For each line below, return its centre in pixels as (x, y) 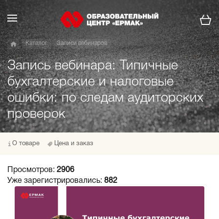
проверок (36, 114)
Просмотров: (32, 170)
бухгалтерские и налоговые (90, 82)
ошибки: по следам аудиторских (105, 98)
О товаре (26, 144)
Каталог (36, 43)
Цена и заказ (74, 144)
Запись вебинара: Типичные (93, 66)
